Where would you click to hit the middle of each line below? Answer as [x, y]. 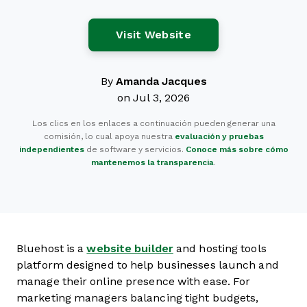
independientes [51, 149]
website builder [130, 248]
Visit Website [153, 35]
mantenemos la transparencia [152, 162]
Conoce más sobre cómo [237, 149]
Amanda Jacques [161, 81]
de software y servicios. [135, 149]
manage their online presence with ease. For [134, 281]
